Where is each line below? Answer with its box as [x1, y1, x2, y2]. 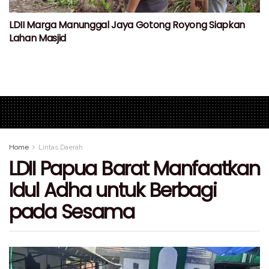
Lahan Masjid [9, 31, 67, 45]
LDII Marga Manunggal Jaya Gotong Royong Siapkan [9, 17, 245, 32]
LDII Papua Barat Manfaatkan [9, 154, 260, 182]
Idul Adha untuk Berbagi [9, 176, 217, 204]
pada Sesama [9, 198, 134, 225]
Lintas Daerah [38, 142, 83, 151]
